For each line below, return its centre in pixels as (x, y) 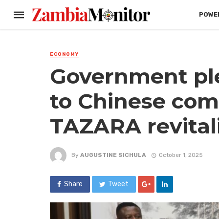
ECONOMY (64, 54)
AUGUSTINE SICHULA (113, 155)
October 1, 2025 (181, 155)
